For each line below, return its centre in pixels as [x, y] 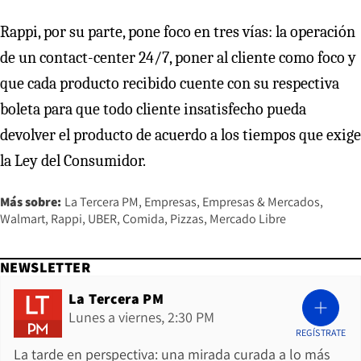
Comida [143, 218]
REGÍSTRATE [321, 332]
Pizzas [187, 218]
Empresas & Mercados [261, 201]
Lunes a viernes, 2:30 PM [141, 317]
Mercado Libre [248, 218]
